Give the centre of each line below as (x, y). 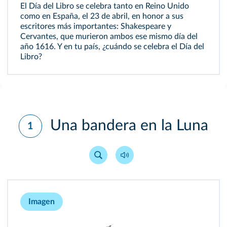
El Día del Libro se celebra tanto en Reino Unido (105, 6)
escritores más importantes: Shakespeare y (96, 26)
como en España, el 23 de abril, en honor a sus (102, 16)
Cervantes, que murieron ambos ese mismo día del (109, 36)
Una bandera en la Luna (127, 125)
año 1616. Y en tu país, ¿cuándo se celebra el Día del (112, 47)
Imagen (42, 202)
